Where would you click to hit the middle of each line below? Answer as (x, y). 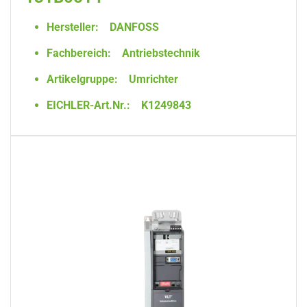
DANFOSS (133, 27)
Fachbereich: (79, 53)
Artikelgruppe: (82, 79)
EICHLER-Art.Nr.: (88, 105)
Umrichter (152, 79)
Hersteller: (73, 27)
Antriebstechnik (160, 53)
